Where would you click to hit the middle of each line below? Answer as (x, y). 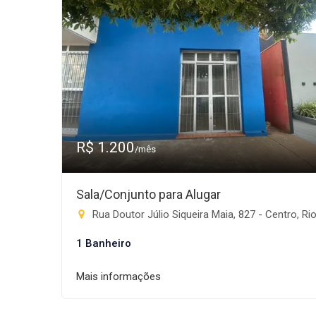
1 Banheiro (104, 243)
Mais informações (119, 276)
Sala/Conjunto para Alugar (148, 194)
